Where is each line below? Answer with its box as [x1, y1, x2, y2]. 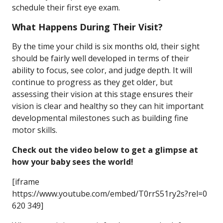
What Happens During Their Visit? [12, 21, 163, 33]
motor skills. [12, 124, 57, 135]
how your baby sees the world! [12, 156, 133, 167]
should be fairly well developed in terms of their [12, 53, 189, 64]
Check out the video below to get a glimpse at [12, 144, 198, 155]
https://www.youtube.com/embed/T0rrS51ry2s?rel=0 [12, 188, 207, 199]
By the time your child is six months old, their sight [12, 41, 200, 52]
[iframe [12, 176, 39, 187]
